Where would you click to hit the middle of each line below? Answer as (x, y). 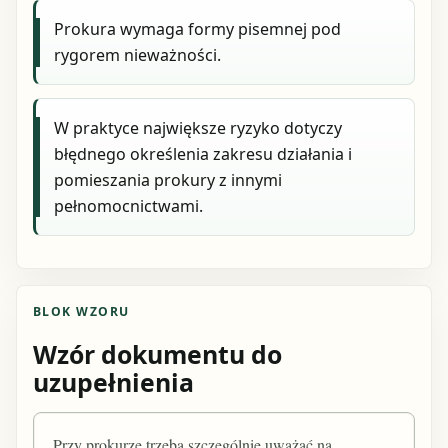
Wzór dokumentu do (157, 353)
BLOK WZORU (81, 311)
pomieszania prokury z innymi (168, 179)
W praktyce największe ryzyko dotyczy (198, 127)
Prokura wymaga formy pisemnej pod (198, 29)
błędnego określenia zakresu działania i (203, 153)
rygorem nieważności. (138, 55)
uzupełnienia (113, 381)
